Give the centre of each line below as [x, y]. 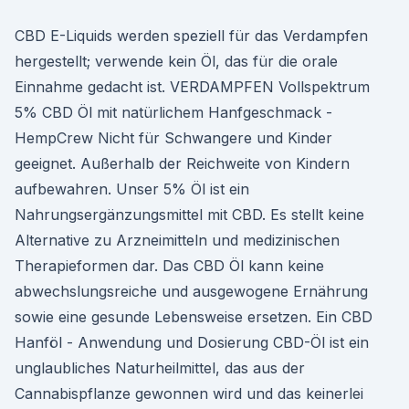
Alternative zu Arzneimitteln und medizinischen [177, 240]
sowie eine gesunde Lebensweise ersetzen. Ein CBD [194, 317]
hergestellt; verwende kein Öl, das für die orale [176, 61]
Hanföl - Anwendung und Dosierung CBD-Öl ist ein [192, 342]
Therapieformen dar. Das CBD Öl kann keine [169, 266]
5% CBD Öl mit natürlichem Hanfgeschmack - [173, 112]
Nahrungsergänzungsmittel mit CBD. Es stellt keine [189, 215]
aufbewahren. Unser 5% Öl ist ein [132, 189]
